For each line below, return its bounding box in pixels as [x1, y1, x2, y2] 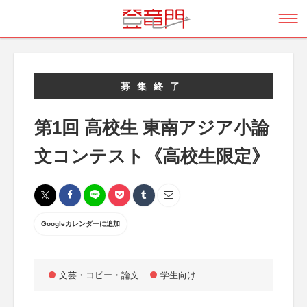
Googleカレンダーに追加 [41, 220, 120, 228]
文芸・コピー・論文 [59, 270, 139, 280]
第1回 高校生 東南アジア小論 [34, 117, 269, 138]
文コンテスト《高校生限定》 [34, 146, 269, 167]
